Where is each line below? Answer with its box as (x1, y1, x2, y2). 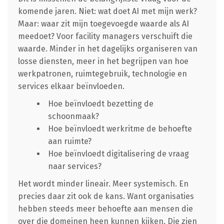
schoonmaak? (47, 111, 99, 121)
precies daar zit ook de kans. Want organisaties (17, 191, 194, 201)
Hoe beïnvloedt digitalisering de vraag (47, 149, 189, 159)
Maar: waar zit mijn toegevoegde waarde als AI (17, 19, 189, 29)
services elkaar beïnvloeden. (17, 81, 124, 91)
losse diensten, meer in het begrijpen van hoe (17, 56, 188, 66)
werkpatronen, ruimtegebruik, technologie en (17, 69, 187, 79)
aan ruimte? (47, 136, 91, 146)
